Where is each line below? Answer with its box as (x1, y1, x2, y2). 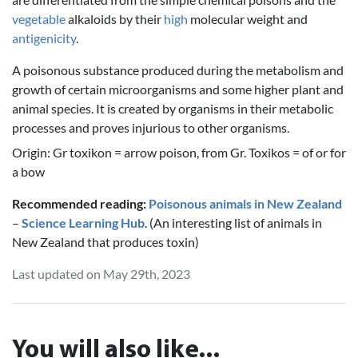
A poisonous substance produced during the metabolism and (12, 62, 344, 78)
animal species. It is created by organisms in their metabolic (12, 100, 333, 116)
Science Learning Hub (22, 215, 145, 231)
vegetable (12, 10, 66, 26)
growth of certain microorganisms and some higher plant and (12, 81, 344, 97)
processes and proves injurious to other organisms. (12, 119, 289, 135)
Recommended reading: (12, 196, 146, 212)
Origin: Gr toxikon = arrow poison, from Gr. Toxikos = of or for (12, 145, 346, 161)
